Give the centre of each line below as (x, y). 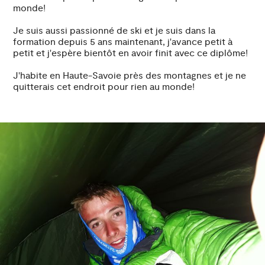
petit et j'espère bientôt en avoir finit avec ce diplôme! (131, 53)
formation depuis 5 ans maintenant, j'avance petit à (123, 42)
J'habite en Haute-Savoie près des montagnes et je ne (130, 75)
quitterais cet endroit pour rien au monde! (104, 87)
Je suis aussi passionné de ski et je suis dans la (114, 30)
